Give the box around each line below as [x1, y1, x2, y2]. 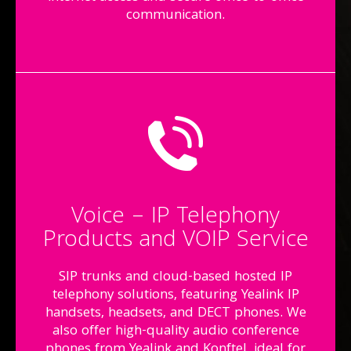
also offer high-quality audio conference [52, 320, 299, 343]
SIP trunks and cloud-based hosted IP [59, 266, 292, 289]
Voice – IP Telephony [71, 199, 280, 237]
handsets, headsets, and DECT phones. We [45, 302, 306, 325]
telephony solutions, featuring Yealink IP [52, 284, 299, 307]
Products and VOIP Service [42, 223, 309, 260]
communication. [126, 5, 225, 27]
